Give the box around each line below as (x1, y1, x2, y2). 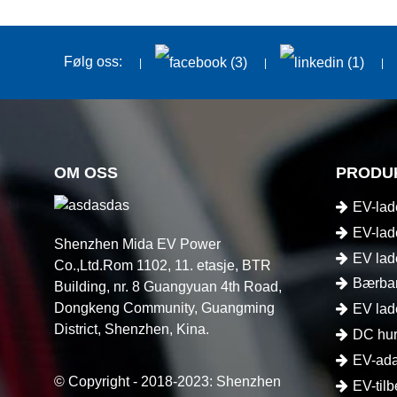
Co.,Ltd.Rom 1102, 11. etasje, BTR (54, 257, 272, 273)
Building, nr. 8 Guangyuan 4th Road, (54, 278, 283, 294)
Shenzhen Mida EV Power (54, 236, 222, 252)
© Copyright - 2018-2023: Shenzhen (54, 373, 282, 389)
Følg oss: (64, 54, 122, 69)
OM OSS (54, 164, 119, 182)
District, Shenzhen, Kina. (54, 321, 210, 337)
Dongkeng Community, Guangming (54, 300, 276, 315)
